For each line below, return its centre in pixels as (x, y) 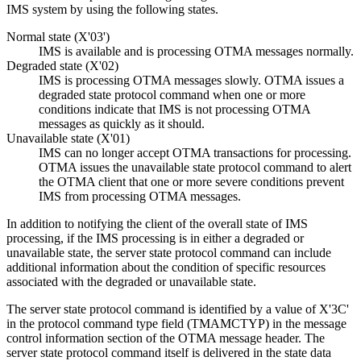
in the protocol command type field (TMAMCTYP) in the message (176, 323)
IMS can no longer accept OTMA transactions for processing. (195, 152)
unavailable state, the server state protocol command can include (169, 252)
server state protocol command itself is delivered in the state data (169, 352)
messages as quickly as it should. (122, 123)
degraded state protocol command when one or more (172, 94)
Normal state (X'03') (58, 36)
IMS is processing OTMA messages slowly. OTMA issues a (191, 80)
